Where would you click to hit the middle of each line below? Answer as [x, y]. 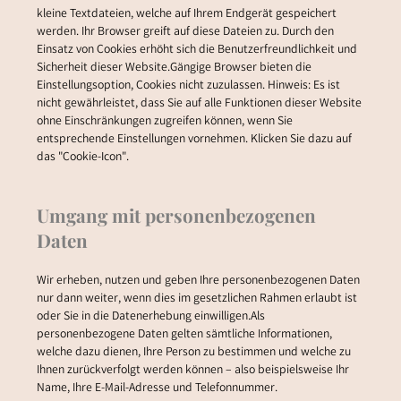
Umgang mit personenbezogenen [176, 216]
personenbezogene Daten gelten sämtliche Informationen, [184, 334]
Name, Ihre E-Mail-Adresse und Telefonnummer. [157, 388]
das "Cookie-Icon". [82, 158]
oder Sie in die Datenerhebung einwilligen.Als [150, 316]
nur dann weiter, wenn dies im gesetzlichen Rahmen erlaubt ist [196, 299]
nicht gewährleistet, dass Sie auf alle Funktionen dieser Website [199, 104]
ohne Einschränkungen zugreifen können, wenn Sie [164, 122]
